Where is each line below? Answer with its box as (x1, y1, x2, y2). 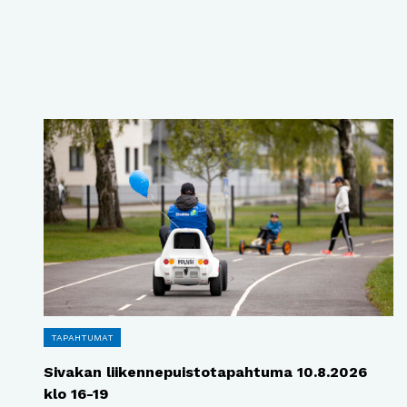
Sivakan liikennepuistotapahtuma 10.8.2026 (44, 362, 368, 381)
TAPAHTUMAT (51, 332, 114, 342)
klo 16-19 (44, 384, 109, 402)
